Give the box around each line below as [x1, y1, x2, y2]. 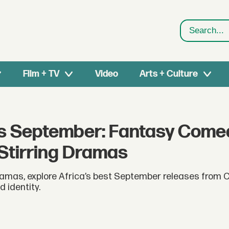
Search [180, 31, 211, 43]
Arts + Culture [139, 68, 198, 79]
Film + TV [23, 68, 60, 79]
